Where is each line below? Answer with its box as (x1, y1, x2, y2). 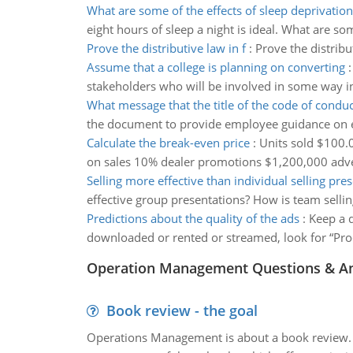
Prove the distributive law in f (86, 40, 246, 56)
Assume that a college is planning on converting (86, 59, 345, 75)
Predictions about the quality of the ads (86, 210, 299, 226)
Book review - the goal (106, 301, 258, 320)
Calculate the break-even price (86, 135, 250, 150)
